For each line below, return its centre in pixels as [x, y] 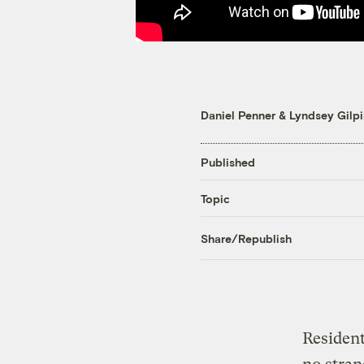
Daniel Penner [238, 115]
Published [228, 162]
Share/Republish [246, 238]
